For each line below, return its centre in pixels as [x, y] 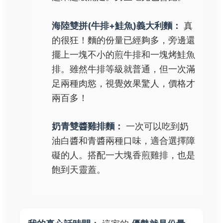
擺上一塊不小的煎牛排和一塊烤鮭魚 [123, 54]
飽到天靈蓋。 [79, 170]
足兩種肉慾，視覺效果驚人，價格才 [123, 83]
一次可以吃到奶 [156, 126]
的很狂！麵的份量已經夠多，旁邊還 [123, 40]
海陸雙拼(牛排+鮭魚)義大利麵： [116, 25]
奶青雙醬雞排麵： [88, 126]
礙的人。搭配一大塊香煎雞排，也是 [123, 155]
